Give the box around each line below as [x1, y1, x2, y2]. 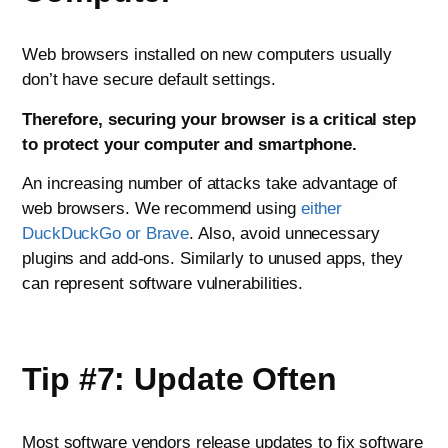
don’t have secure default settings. [22, 70, 276, 90]
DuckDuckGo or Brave [22, 224, 190, 244]
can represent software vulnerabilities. [22, 274, 304, 294]
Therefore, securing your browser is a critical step [22, 109, 416, 129]
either [300, 199, 343, 219]
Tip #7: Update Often [22, 361, 337, 398]
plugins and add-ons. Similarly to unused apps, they [22, 249, 403, 269]
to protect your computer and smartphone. [22, 134, 357, 154]
